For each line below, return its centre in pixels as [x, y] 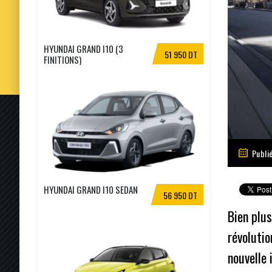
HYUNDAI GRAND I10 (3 [83, 48]
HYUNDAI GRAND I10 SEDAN [91, 189]
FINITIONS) [63, 59]
